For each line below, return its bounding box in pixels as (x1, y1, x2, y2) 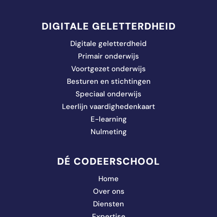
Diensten (93, 199, 124, 209)
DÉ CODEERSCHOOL (57, 155, 160, 168)
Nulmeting (90, 127, 127, 137)
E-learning (90, 114, 127, 124)
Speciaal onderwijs (76, 89, 141, 99)
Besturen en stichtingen (66, 77, 151, 87)
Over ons (93, 186, 124, 197)
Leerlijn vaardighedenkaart (62, 102, 155, 112)
